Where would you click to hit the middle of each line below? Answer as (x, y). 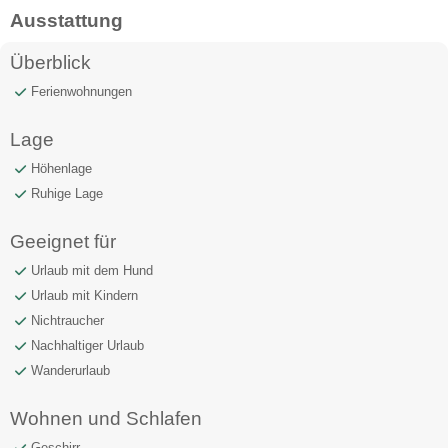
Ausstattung (66, 20)
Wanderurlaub (70, 370)
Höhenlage (61, 168)
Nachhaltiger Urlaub (87, 345)
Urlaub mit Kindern (84, 295)
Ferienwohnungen (81, 91)
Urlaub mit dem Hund (92, 270)
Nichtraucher (67, 320)
